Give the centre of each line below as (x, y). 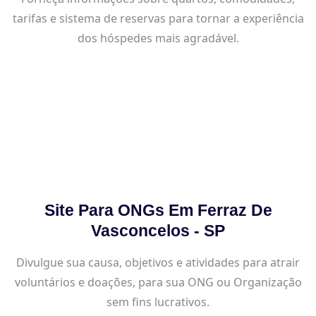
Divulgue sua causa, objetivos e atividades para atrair (158, 262)
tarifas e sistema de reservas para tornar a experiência (158, 18)
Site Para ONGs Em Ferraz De (158, 210)
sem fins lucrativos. (158, 302)
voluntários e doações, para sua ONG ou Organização (158, 282)
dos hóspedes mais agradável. (158, 38)
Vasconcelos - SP (158, 230)
